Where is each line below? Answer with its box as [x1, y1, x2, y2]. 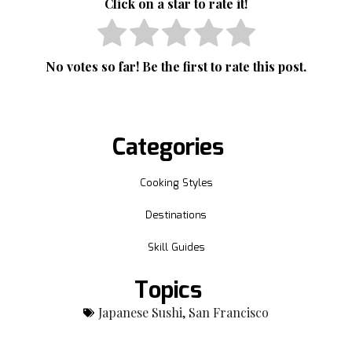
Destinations [145, 207, 207, 224]
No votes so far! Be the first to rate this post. [46, 57, 306, 75]
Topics [134, 272, 202, 310]
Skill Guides [147, 239, 205, 256]
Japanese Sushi [98, 303, 182, 321]
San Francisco [189, 303, 269, 321]
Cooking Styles [139, 174, 213, 192]
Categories [112, 129, 224, 167]
